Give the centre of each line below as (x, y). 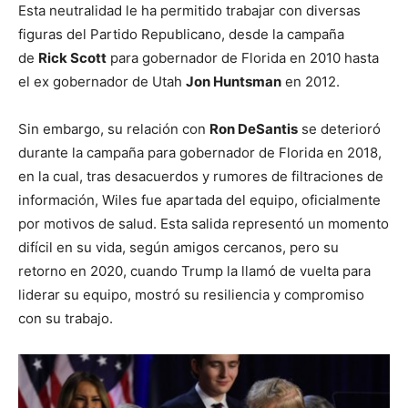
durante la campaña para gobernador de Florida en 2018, (200, 153)
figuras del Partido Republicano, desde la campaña (181, 35)
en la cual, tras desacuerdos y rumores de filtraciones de (201, 177)
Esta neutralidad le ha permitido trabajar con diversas (189, 11)
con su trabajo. (66, 319)
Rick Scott (72, 58)
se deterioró (339, 129)
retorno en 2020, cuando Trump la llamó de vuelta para (194, 271)
